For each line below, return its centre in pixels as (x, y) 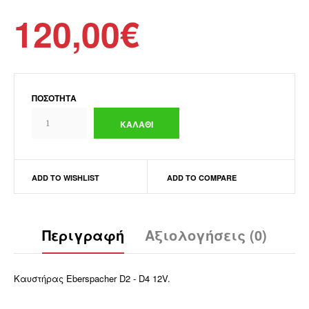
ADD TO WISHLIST (66, 178)
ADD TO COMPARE (201, 178)
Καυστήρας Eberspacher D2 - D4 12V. (92, 278)
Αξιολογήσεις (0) (206, 235)
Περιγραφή (83, 235)
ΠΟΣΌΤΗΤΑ (54, 98)
